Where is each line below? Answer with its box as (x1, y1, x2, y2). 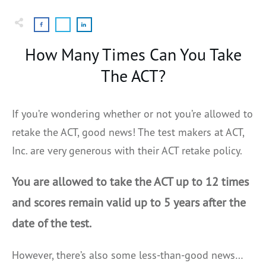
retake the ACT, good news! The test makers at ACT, (12, 125, 244, 139)
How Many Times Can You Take (24, 43, 242, 65)
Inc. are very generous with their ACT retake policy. (12, 143, 242, 157)
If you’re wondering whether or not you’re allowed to (12, 106, 253, 121)
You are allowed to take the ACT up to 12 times (12, 173, 249, 189)
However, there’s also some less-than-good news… (12, 248, 246, 262)
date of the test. (12, 215, 93, 231)
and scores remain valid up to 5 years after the (12, 194, 246, 210)
